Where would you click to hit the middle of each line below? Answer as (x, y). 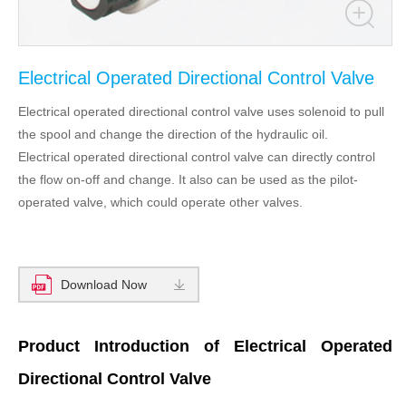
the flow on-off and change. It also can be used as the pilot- (188, 180)
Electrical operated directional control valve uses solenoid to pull (201, 112)
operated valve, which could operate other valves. (160, 203)
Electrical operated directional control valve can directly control (197, 157)
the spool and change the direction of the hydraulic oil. (173, 135)
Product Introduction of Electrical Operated (205, 347)
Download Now (104, 285)
